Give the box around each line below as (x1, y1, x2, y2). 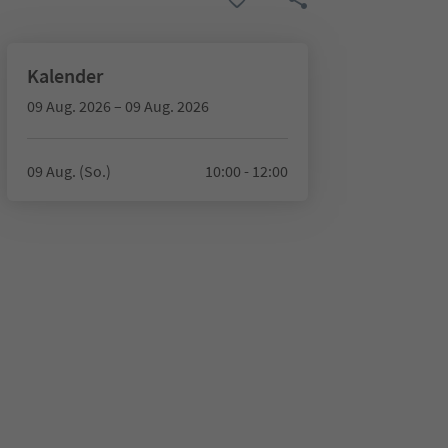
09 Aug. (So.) (26, 161, 111, 181)
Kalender (26, 63, 103, 88)
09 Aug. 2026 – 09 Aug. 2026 (26, 96, 209, 116)
